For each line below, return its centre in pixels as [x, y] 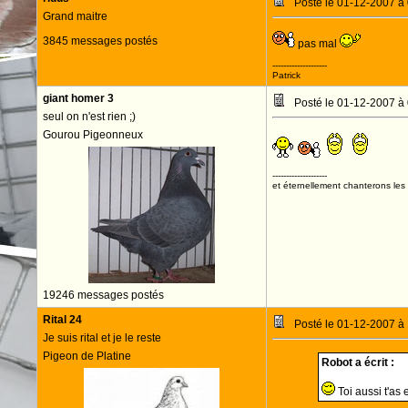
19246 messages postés [103, 295]
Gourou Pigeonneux [92, 135]
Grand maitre [75, 16]
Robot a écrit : [357, 362]
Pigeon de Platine [87, 356]
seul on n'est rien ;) [89, 117]
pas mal [317, 44]
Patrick [286, 75]
